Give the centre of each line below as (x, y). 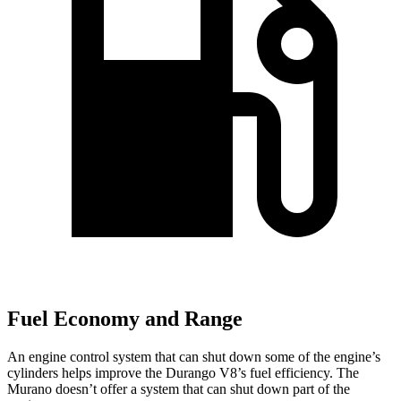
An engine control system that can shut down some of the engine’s (194, 356)
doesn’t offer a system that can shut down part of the (201, 388)
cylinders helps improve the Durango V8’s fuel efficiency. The (183, 372)
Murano (30, 388)
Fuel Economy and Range (125, 319)
